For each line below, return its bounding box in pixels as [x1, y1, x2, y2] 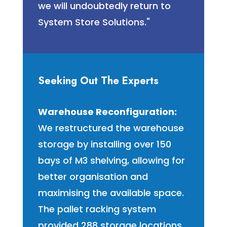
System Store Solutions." [37, 16, 150, 29]
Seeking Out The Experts [37, 73, 159, 89]
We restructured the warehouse [37, 122, 184, 135]
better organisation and [37, 170, 148, 183]
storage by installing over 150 [37, 138, 171, 151]
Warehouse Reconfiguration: [37, 105, 177, 119]
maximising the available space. [37, 186, 184, 200]
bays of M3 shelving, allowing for [37, 154, 185, 167]
